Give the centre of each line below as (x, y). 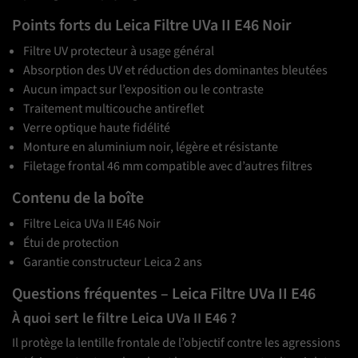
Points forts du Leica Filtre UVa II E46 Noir (151, 26)
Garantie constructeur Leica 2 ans (113, 263)
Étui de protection (72, 243)
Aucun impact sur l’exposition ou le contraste (144, 90)
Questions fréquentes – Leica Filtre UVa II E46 (164, 294)
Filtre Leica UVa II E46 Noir (92, 224)
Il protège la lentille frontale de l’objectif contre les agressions (176, 343)
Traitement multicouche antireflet (114, 109)
